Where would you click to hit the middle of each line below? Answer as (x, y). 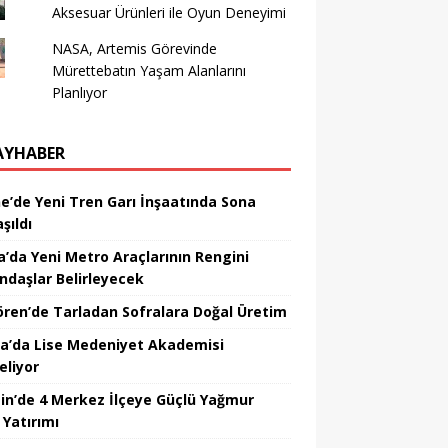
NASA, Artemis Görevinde (134, 48)
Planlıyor (79, 92)
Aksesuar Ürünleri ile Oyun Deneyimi (168, 12)
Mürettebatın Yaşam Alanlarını (148, 70)
